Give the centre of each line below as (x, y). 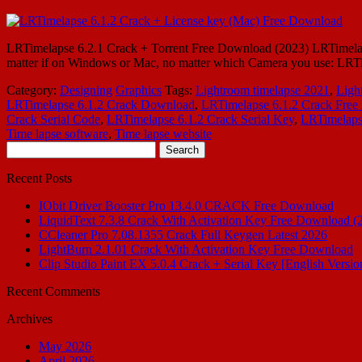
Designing (86, 90)
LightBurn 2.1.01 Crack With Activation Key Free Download (196, 249)
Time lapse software (57, 133)
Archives (29, 318)
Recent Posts (39, 178)
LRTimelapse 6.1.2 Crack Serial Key (200, 119)
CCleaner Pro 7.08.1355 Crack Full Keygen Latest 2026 (183, 234)
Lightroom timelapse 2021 (263, 90)
